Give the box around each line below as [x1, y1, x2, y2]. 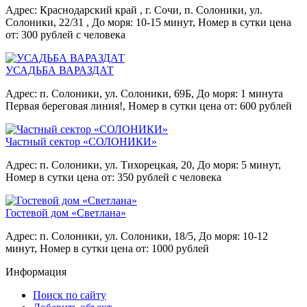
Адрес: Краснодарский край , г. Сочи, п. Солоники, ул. [5, 3, 262, 16]
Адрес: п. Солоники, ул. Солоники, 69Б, [5, 87, 194, 99]
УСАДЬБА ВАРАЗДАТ [5, 64, 114, 76]
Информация [5, 265, 66, 278]
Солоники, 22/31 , [5, 16, 89, 28]
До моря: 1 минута [197, 87, 283, 99]
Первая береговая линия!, [5, 99, 125, 112]
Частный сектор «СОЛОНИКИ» [5, 135, 157, 147]
